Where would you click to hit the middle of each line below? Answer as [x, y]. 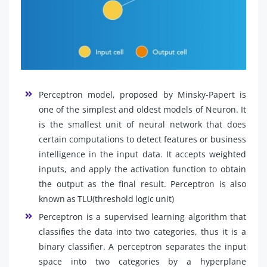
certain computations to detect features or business [142, 139]
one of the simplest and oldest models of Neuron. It [142, 109]
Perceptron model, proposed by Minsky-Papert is [142, 94]
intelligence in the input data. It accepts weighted [142, 154]
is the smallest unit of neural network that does [142, 124]
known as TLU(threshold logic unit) [106, 198]
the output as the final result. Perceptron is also [142, 184]
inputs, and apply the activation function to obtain [142, 169]
